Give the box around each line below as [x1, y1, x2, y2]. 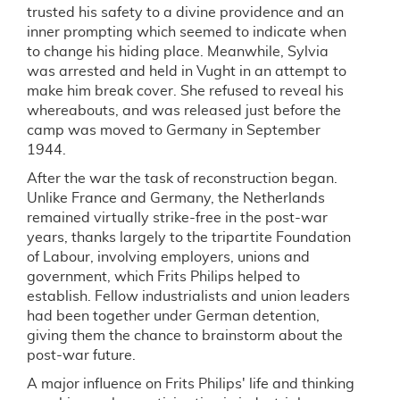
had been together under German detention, [27, 309, 320, 323]
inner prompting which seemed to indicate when [27, 25, 346, 39]
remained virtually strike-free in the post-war [27, 211, 328, 225]
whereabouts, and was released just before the [27, 104, 341, 118]
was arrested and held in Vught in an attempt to [27, 64, 346, 79]
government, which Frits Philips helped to [27, 270, 300, 284]
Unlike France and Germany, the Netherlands [27, 191, 325, 205]
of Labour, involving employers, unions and [27, 250, 310, 264]
